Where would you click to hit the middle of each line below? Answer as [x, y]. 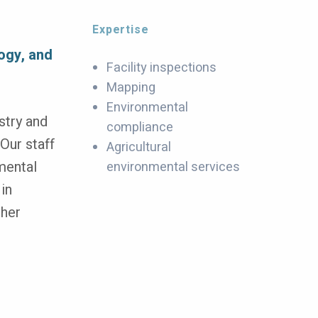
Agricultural [139, 147]
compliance [140, 127]
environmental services [174, 167]
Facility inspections [162, 68]
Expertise [121, 30]
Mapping [131, 88]
